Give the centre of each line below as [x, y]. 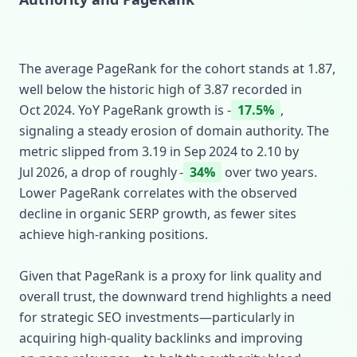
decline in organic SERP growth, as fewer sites [158, 214]
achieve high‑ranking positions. [114, 234]
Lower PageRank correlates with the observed [158, 193]
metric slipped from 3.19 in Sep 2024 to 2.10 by [159, 151]
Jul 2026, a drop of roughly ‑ [101, 172]
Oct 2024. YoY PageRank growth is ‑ [125, 110]
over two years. [269, 172]
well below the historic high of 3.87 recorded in [161, 89]
